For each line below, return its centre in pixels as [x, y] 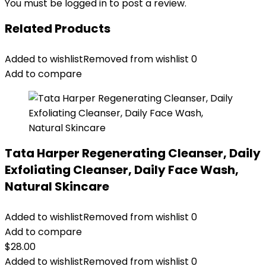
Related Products [58, 28]
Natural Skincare [57, 186]
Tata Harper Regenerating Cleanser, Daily [133, 153]
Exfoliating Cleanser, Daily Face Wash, [122, 170]
